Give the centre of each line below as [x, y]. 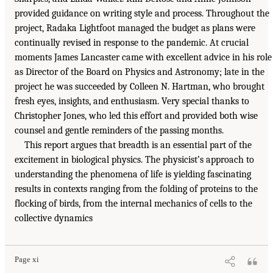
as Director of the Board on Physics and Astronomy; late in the [140, 72]
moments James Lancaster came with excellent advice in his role [143, 57]
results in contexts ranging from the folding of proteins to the [136, 189]
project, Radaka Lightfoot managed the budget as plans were [135, 28]
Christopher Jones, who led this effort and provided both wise [136, 115]
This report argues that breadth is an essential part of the [138, 145]
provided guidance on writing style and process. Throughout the [142, 13]
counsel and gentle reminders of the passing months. [119, 130]
